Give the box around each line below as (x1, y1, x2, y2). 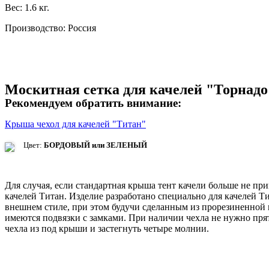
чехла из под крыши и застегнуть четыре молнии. (5, 223, 209, 234)
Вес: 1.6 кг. (5, 2, 49, 13)
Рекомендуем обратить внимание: (5, 97, 181, 110)
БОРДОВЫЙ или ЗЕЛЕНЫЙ (44, 141, 147, 150)
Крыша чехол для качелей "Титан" (5, 119, 146, 130)
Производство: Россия (5, 23, 96, 34)
